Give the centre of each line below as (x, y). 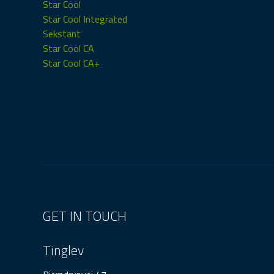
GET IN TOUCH (85, 216)
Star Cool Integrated (85, 19)
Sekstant (62, 34)
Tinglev (63, 250)
